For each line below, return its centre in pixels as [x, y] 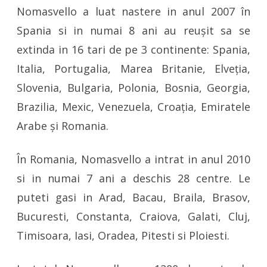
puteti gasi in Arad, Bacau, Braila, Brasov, [133, 197]
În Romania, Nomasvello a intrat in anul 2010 [133, 159]
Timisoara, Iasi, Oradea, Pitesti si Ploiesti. [123, 235]
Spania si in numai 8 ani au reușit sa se [133, 30]
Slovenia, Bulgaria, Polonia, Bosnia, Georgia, [133, 88]
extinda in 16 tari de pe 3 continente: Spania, [133, 49]
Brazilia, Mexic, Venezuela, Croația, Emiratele [133, 107]
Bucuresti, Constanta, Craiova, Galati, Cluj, [133, 216]
